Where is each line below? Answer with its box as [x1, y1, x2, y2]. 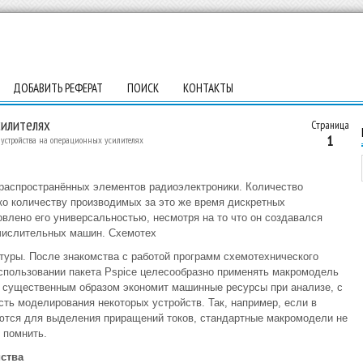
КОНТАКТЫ [182, 80, 233, 96]
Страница [310, 117, 349, 132]
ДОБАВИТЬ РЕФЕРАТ [12, 80, 103, 96]
